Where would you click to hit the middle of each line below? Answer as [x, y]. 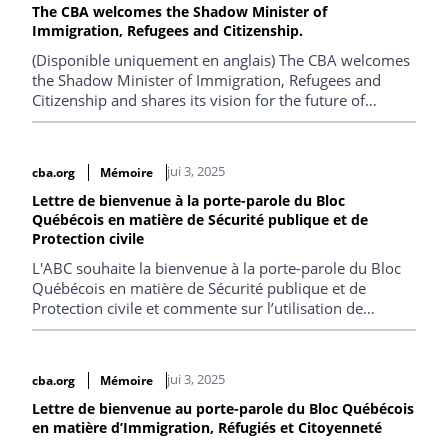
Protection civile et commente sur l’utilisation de [197, 307]
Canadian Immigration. [110, 120]
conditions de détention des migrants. [162, 347]
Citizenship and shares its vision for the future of [198, 100]
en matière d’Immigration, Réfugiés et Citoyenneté [207, 427]
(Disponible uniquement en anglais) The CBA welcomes [221, 60]
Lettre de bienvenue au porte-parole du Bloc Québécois [223, 408]
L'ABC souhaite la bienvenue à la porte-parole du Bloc [216, 267]
